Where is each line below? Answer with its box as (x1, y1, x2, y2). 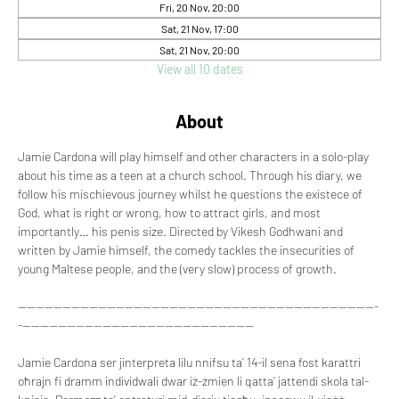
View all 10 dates (156, 61, 243, 77)
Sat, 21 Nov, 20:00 (159, 44, 240, 56)
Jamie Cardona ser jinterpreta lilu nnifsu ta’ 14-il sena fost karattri (18, 354, 363, 370)
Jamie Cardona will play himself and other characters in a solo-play (18, 149, 371, 164)
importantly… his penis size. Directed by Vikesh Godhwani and (18, 224, 346, 239)
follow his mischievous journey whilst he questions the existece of (18, 186, 365, 201)
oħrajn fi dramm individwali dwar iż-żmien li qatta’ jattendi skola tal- (18, 373, 369, 388)
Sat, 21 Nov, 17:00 (160, 22, 239, 35)
